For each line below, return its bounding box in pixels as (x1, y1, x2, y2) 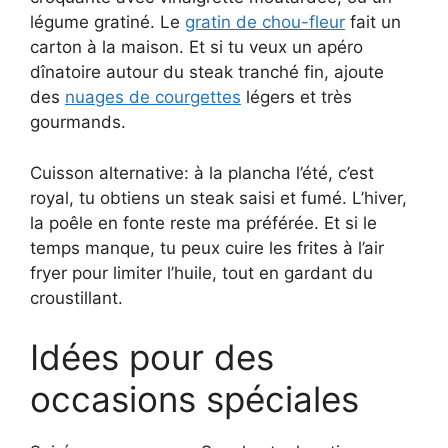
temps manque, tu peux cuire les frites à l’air (30, 237, 384, 258)
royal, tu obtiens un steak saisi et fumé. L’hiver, (30, 187, 407, 208)
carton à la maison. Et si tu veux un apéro (30, 37, 363, 58)
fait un (345, 12, 401, 33)
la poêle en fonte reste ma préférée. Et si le (30, 212, 377, 233)
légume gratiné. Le (30, 12, 185, 33)
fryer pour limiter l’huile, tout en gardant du (30, 262, 373, 283)
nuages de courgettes (65, 87, 241, 108)
